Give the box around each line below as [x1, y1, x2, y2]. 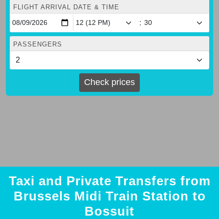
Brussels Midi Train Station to [13, 188, 206, 203]
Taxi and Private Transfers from [8, 173, 211, 188]
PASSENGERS [13, 40, 62, 48]
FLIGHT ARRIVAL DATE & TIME [13, 3, 119, 11]
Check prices [84, 77, 135, 88]
